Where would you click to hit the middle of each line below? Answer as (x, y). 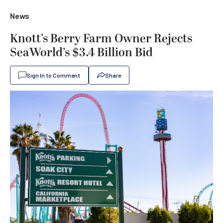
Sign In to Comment (53, 75)
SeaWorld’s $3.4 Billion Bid (81, 53)
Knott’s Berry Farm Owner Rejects (101, 39)
